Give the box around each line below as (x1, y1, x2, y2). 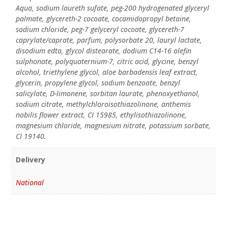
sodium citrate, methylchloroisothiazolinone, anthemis (15, 99, 191, 109)
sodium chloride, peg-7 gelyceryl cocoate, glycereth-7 (15, 24, 184, 35)
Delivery (15, 154, 45, 164)
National (15, 177, 44, 187)
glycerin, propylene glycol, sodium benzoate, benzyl (15, 78, 180, 88)
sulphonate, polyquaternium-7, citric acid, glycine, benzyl (15, 56, 198, 67)
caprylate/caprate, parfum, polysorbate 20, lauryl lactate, (15, 35, 202, 45)
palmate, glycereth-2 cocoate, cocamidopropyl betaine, (15, 14, 191, 24)
